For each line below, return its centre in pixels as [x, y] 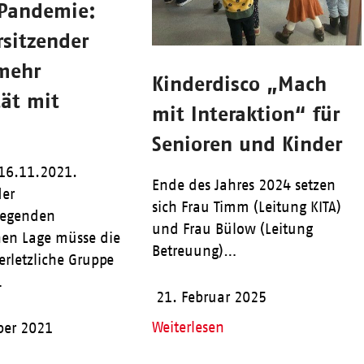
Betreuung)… [194, 251]
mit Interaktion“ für [245, 114]
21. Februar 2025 [211, 298]
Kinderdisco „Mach [239, 84]
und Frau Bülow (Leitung [232, 230]
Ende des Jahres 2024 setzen [243, 186]
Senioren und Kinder [247, 144]
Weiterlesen [188, 328]
